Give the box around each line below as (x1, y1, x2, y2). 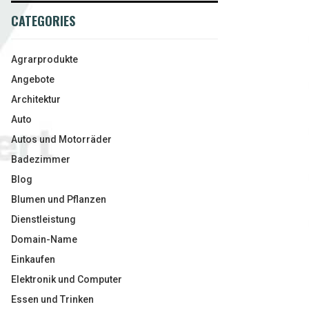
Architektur (11, 94, 61, 105)
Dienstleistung (11, 214, 76, 225)
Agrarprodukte (11, 54, 78, 65)
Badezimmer (11, 154, 70, 165)
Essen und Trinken (11, 294, 94, 305)
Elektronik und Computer (11, 274, 122, 285)
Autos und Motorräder (11, 134, 112, 145)
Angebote (11, 74, 54, 85)
